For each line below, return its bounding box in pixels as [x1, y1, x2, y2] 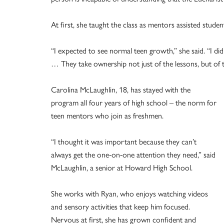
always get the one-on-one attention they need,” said [51, 148, 215, 160]
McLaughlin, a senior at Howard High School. [51, 161, 192, 173]
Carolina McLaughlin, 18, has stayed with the [51, 83, 190, 95]
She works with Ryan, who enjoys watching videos [51, 187, 208, 199]
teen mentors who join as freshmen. [51, 109, 163, 121]
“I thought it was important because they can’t [51, 135, 196, 147]
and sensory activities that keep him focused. [51, 200, 190, 212]
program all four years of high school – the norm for [51, 96, 216, 108]
